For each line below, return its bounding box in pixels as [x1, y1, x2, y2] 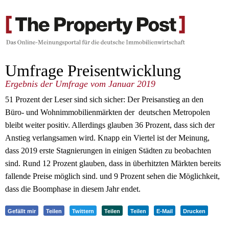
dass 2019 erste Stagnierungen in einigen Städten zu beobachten [5, 146, 211, 155]
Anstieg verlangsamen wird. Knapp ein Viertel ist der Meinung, [5, 133, 210, 142]
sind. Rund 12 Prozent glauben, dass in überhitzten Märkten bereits [5, 158, 221, 168]
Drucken [183, 208, 205, 214]
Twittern [72, 208, 94, 214]
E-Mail [156, 208, 173, 214]
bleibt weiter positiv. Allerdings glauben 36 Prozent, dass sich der [5, 120, 215, 129]
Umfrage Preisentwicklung [5, 61, 181, 80]
